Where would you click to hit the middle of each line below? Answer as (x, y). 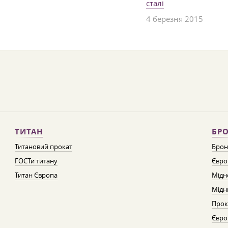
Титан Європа (36, 175)
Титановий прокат (43, 147)
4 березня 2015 (175, 19)
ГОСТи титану (36, 161)
